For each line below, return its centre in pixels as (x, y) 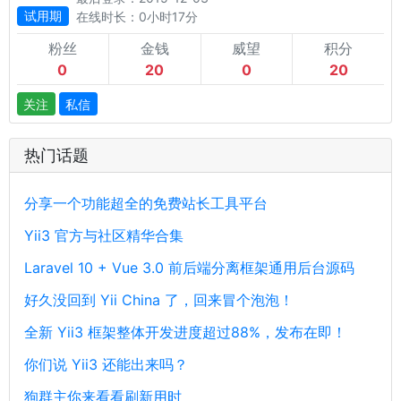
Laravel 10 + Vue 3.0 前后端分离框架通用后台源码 (189, 268)
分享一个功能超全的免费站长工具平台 (146, 204)
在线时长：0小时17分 (137, 17)
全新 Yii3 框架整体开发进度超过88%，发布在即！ (185, 333)
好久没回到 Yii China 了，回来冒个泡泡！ (159, 300)
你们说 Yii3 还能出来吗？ (106, 365)
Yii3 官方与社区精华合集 (104, 236)
